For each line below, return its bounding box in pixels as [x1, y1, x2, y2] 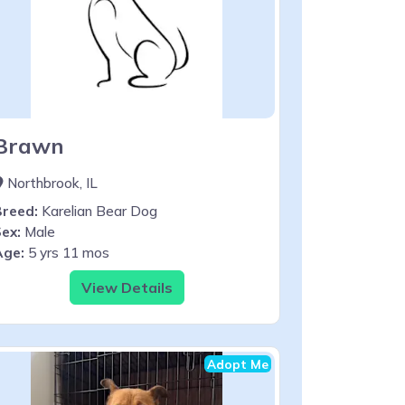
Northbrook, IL [4, 174, 98, 192]
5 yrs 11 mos [24, 243, 109, 261]
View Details [80, 278, 173, 297]
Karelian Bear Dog [38, 202, 157, 220]
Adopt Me [207, 355, 268, 372]
